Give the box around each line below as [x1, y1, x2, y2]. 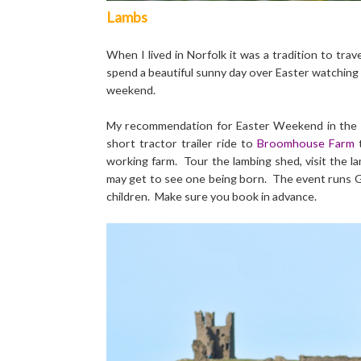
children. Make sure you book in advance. [106, 189, 317, 204]
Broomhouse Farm [257, 136, 355, 151]
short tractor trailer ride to [106, 136, 258, 151]
